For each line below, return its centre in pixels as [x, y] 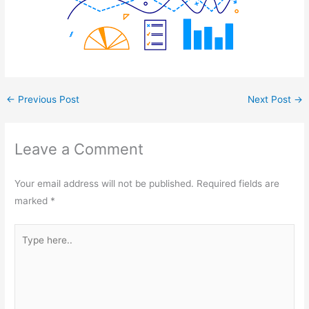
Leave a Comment [79, 149]
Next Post [270, 100]
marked [33, 201]
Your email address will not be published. [104, 184]
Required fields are [238, 184]
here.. [27, 249]
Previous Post [48, 100]
